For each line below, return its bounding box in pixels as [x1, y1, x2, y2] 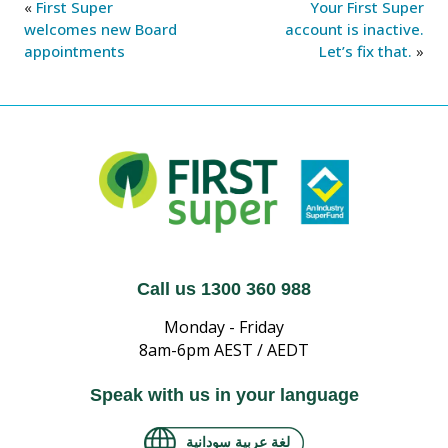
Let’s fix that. [319, 40, 412, 61]
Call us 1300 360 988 [137, 279, 311, 300]
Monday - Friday [164, 316, 284, 339]
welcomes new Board [24, 18, 177, 39]
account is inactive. [285, 18, 424, 39]
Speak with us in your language [89, 385, 359, 406]
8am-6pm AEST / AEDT [139, 339, 309, 362]
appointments [24, 40, 125, 61]
